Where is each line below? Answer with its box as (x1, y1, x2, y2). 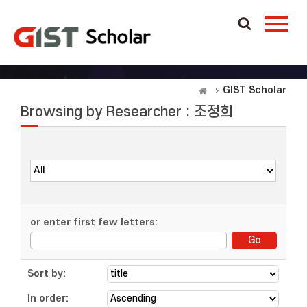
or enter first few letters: (30, 217, 158, 228)
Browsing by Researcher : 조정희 (21, 104, 233, 120)
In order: (27, 293, 69, 304)
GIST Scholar (223, 84, 286, 96)
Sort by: (27, 268, 66, 280)
